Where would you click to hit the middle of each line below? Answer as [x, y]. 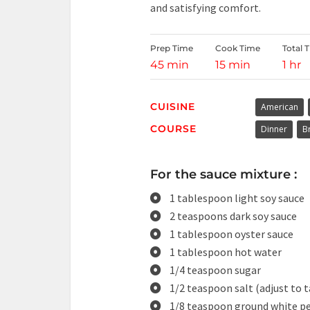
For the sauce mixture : [224, 174]
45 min [170, 65]
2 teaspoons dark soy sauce [233, 216]
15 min [233, 65]
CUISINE [173, 107]
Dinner [274, 129]
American [279, 107]
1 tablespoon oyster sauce [231, 234]
